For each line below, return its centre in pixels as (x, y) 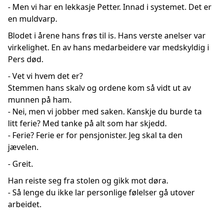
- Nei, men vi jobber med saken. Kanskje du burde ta (105, 111)
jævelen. (23, 147)
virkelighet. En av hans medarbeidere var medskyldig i (109, 47)
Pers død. (26, 59)
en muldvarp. (33, 19)
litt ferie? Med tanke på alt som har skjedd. (87, 123)
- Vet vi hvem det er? (45, 76)
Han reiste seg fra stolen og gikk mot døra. (88, 181)
